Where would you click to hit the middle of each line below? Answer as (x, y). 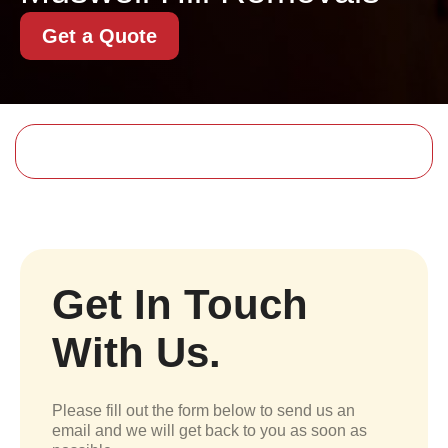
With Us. (136, 352)
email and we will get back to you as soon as (209, 430)
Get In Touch (180, 304)
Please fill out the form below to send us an (203, 410)
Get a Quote (99, 36)
